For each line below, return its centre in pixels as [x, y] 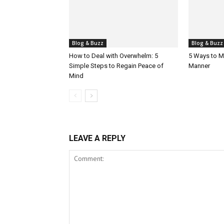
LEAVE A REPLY [97, 138]
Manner [200, 66]
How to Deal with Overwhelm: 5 [113, 56]
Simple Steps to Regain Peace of [116, 66]
